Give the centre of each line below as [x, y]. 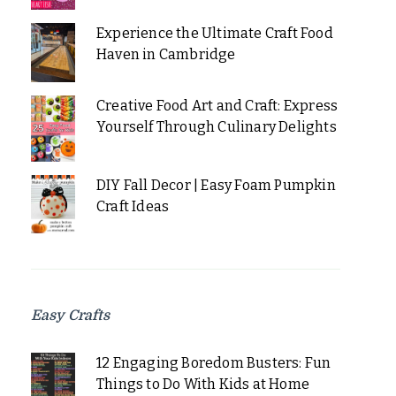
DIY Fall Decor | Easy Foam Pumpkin [216, 185]
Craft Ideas [133, 206]
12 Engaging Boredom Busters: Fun [213, 363]
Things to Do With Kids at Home [202, 385]
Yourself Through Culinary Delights [216, 126]
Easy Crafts [70, 316]
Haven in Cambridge [166, 55]
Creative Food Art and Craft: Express [217, 105]
